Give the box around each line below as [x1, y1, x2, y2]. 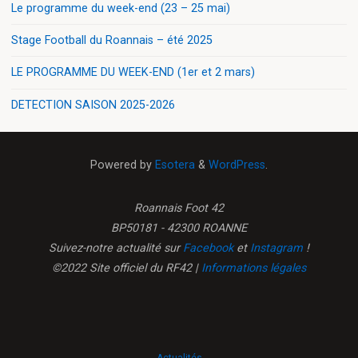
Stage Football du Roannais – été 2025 [11, 33, 213, 47]
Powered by [90, 158, 152, 173]
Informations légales [201, 261, 306, 275]
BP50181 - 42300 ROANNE [111, 221, 247, 235]
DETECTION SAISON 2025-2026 [11, 97, 176, 112]
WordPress [209, 158, 265, 173]
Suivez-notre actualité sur [49, 241, 183, 255]
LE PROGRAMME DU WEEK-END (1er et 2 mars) [11, 66, 256, 80]
